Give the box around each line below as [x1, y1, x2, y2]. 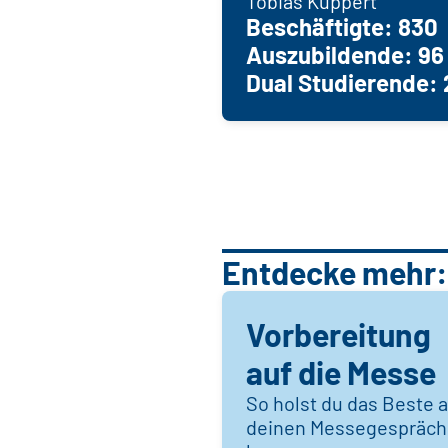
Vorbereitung [246, 315, 431, 354]
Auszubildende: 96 [246, 40, 444, 70]
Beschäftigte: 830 [246, 12, 438, 42]
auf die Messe [246, 353, 436, 392]
